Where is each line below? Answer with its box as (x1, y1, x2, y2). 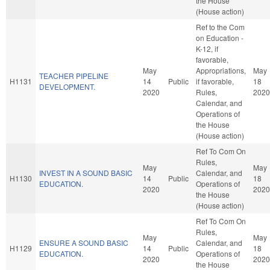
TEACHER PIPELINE (39, 70, 108, 81)
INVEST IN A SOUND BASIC (39, 167, 133, 178)
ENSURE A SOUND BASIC (39, 237, 128, 248)
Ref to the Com (196, 21, 245, 32)
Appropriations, (196, 64, 246, 75)
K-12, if (196, 43, 218, 54)
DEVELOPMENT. (39, 81, 95, 92)
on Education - (196, 32, 243, 43)
